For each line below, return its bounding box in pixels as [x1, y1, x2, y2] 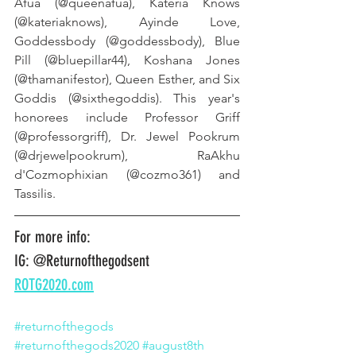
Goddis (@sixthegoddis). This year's [14, 91, 240, 106]
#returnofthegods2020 [14, 338, 139, 354]
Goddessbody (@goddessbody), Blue [14, 33, 240, 49]
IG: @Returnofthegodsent [14, 251, 149, 271]
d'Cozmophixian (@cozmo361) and [14, 167, 240, 183]
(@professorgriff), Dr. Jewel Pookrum [14, 129, 240, 145]
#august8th [142, 338, 204, 354]
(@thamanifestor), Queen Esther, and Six [14, 72, 240, 87]
